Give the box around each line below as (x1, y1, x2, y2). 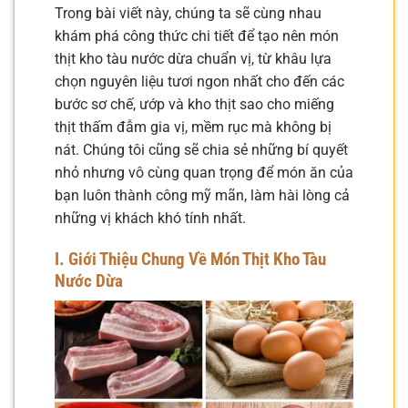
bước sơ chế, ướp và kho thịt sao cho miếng (55, 95, 334, 113)
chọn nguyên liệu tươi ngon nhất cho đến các (55, 72, 344, 90)
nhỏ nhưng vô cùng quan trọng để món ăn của (55, 163, 353, 181)
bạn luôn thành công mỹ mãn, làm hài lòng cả (55, 186, 350, 204)
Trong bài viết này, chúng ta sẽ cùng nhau (55, 4, 321, 22)
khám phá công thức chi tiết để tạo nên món (55, 26, 339, 45)
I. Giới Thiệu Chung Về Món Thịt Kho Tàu (55, 248, 326, 270)
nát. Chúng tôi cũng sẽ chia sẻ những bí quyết (55, 140, 348, 158)
